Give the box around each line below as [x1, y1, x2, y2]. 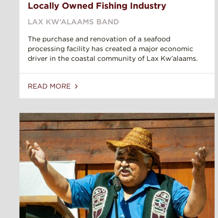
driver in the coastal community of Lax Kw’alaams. [28, 54, 198, 63]
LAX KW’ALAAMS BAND [28, 18, 119, 27]
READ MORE [28, 82, 73, 91]
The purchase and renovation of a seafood [28, 35, 170, 43]
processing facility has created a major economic [28, 45, 193, 53]
